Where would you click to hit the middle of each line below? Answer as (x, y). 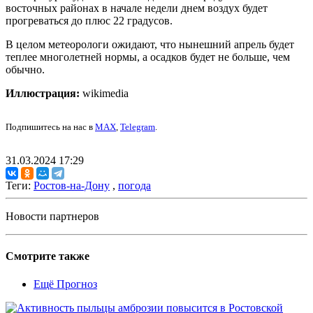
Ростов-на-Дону (72, 186)
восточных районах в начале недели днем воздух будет (137, 8)
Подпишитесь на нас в (50, 127)
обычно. (25, 70)
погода (134, 186)
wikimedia (104, 94)
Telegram (138, 127)
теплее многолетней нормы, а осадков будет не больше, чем (148, 57)
